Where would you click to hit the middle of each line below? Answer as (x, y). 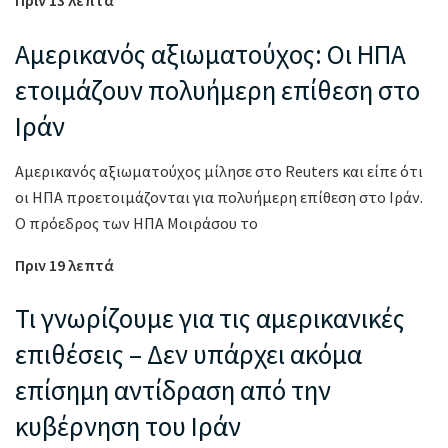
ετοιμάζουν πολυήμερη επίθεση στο (217, 90)
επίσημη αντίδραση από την (173, 390)
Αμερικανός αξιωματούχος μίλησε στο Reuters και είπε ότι (219, 170)
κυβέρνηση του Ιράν (128, 426)
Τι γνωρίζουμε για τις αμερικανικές (210, 318)
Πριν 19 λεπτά (64, 264)
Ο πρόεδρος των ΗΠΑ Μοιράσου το (136, 222)
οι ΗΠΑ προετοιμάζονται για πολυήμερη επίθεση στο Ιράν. (219, 196)
